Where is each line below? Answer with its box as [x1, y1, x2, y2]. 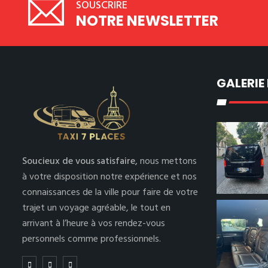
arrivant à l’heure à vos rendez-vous [22, 216, 165, 232]
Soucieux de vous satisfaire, [22, 154, 140, 169]
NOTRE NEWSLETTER [76, 11, 218, 31]
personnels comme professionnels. [22, 232, 161, 247]
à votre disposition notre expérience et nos [22, 169, 197, 185]
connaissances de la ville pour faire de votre [22, 185, 198, 200]
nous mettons [140, 154, 197, 169]
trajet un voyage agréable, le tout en [22, 200, 170, 216]
